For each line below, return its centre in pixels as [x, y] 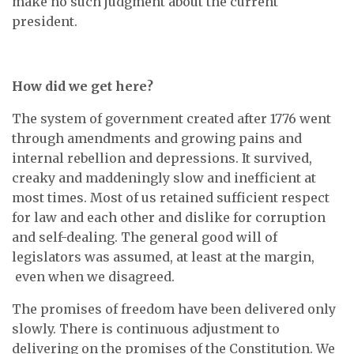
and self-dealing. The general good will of [145, 237]
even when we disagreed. [93, 277]
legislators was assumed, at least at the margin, [163, 257]
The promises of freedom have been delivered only [174, 309]
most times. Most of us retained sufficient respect [171, 198]
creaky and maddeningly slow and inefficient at [164, 178]
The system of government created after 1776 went [171, 119]
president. [45, 21]
